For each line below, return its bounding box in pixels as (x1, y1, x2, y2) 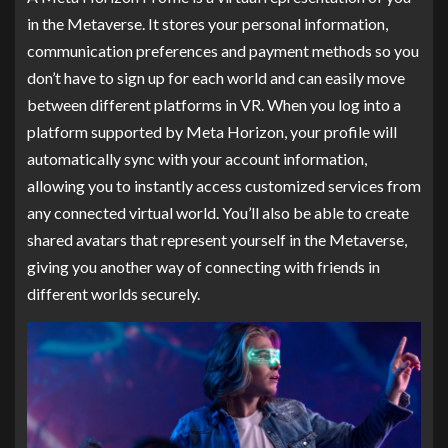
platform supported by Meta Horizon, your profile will (27, 121, 397, 141)
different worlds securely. (27, 283, 200, 303)
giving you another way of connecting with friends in (27, 256, 380, 276)
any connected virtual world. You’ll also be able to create (27, 202, 409, 222)
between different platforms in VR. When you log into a (27, 94, 401, 114)
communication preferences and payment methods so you (27, 40, 419, 60)
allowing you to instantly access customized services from (27, 175, 421, 195)
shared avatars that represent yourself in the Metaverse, (27, 229, 407, 249)
